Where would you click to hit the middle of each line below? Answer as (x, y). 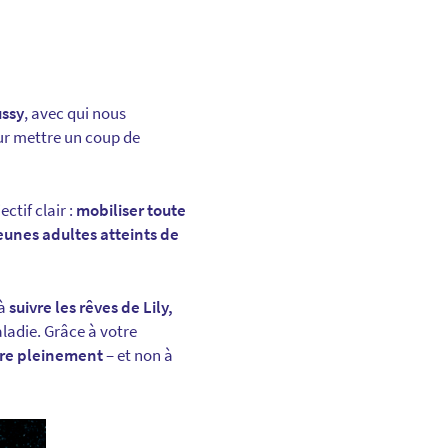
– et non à (138, 355)
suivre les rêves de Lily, (91, 307)
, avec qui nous (75, 113)
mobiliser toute (131, 210)
